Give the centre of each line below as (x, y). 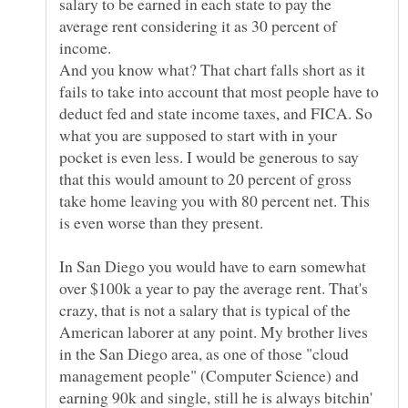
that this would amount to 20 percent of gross (205, 178)
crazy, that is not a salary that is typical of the (205, 309)
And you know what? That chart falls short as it (212, 69)
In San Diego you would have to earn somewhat (213, 265)
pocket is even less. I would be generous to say (209, 156)
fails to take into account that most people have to (219, 91)
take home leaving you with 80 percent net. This (214, 200)
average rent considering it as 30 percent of (198, 25)
